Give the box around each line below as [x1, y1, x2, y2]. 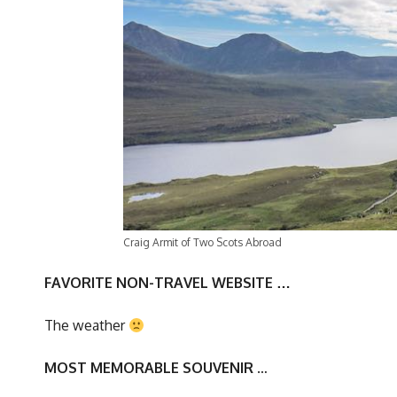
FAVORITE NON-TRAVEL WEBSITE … [44, 274, 291, 292]
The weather [44, 316, 128, 335]
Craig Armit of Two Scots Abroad [123, 236, 282, 250]
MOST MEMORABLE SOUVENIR [44, 359, 253, 378]
